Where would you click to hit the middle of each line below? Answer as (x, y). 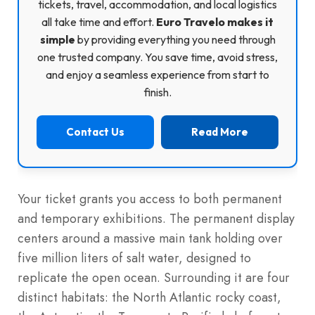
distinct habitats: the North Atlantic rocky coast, (149, 297)
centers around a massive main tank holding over (150, 238)
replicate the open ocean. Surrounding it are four (154, 277)
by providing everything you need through (175, 39)
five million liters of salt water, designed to (134, 258)
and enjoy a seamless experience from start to (157, 74)
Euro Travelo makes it (215, 21)
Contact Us (95, 131)
